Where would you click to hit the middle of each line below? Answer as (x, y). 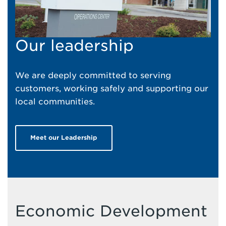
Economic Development (111, 211)
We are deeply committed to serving (93, 75)
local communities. (55, 101)
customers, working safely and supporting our (112, 88)
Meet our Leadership (64, 138)
